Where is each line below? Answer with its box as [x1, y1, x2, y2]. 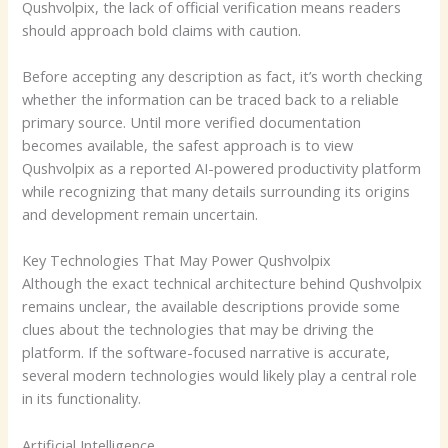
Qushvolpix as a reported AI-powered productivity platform [22, 157, 422, 178]
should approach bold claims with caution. [22, 19, 302, 40]
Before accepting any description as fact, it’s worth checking [22, 65, 424, 86]
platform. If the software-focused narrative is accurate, [22, 342, 391, 363]
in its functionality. [22, 388, 142, 409]
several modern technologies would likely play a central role [22, 365, 418, 386]
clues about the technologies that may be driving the [22, 319, 375, 340]
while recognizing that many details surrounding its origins [22, 180, 411, 201]
